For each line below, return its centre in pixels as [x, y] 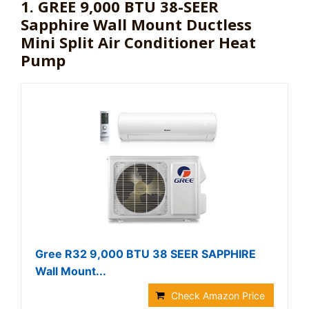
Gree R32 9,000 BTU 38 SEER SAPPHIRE [146, 254]
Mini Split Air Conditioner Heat [138, 42]
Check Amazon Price [218, 296]
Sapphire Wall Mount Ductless [136, 24]
